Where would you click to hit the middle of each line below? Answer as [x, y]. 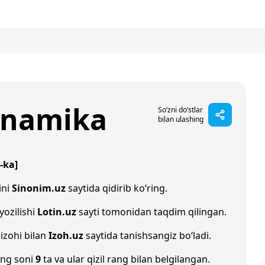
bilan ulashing [181, 119]
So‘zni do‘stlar [180, 110]
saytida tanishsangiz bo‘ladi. [147, 235]
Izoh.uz [66, 235]
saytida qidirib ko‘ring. [117, 188]
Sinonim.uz [39, 188]
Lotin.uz [57, 212]
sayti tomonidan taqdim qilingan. [151, 212]
